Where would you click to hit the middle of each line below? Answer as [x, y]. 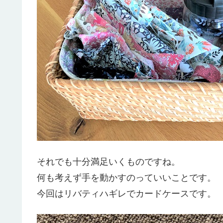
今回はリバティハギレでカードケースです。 [126, 193]
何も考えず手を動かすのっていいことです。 [126, 177]
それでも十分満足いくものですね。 [109, 162]
